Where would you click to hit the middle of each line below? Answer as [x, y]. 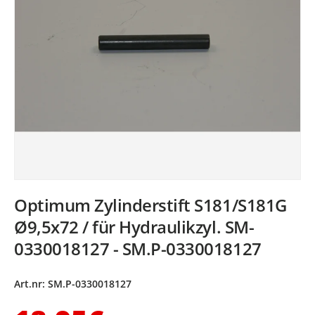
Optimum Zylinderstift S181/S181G [150, 205]
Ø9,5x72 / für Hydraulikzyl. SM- [134, 226]
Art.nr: [30, 283]
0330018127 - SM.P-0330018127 [138, 248]
